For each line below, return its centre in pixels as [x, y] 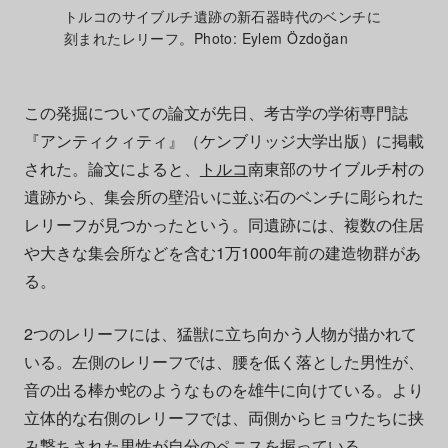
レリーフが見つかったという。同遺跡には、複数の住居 [223, 225]
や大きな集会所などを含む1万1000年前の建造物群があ [222, 253]
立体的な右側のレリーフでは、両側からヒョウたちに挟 [223, 418]
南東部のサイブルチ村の [335, 169]
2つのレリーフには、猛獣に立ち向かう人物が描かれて [220, 334]
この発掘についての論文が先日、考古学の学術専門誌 [215, 113]
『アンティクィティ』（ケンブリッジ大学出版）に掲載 [223, 141]
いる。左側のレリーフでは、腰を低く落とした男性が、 [223, 362]
